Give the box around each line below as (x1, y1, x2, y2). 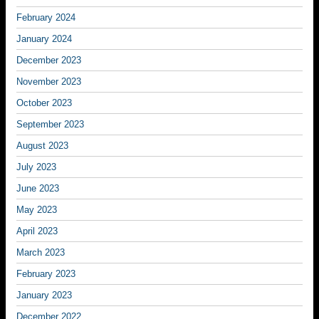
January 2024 (16, 33, 72, 44)
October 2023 (16, 98, 72, 108)
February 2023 (16, 268, 75, 279)
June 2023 (16, 183, 59, 194)
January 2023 (16, 290, 72, 300)
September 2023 (16, 119, 84, 130)
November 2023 (16, 76, 81, 87)
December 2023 (16, 55, 81, 66)
